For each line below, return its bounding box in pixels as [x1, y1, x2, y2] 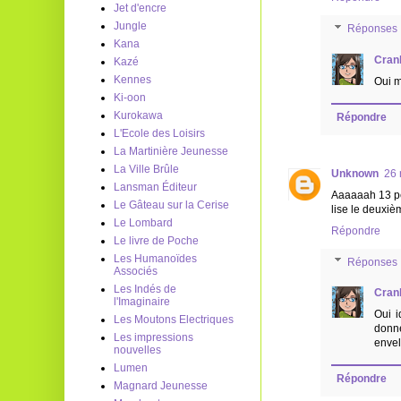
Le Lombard [114, 217, 173, 229]
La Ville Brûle [114, 163, 179, 175]
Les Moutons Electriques [114, 313, 234, 326]
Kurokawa [114, 109, 163, 122]
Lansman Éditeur [114, 181, 197, 193]
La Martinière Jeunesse [114, 145, 228, 158]
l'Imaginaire [114, 295, 170, 308]
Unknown [331, 166, 379, 180]
